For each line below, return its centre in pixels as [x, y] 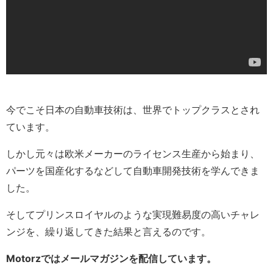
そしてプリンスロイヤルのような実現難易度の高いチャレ [133, 215]
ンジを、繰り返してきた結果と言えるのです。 [108, 232]
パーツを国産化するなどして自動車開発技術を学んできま [133, 171]
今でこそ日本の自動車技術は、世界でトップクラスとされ [133, 110]
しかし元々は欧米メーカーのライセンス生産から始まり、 [133, 154]
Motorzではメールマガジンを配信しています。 [111, 259]
